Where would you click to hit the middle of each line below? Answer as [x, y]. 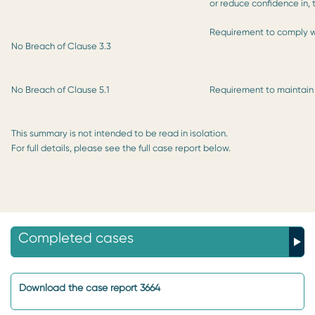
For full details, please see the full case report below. [121, 148]
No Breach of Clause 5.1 [60, 89]
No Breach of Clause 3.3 [61, 46]
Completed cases [76, 238]
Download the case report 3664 [90, 287]
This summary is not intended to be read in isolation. [120, 133]
